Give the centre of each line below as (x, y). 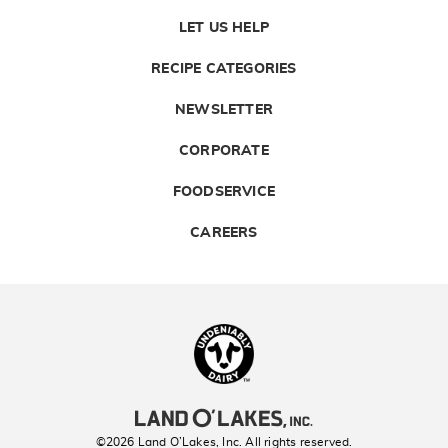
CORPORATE (224, 150)
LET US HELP (224, 27)
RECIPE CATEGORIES (224, 68)
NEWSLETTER (224, 109)
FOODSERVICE (224, 191)
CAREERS (224, 232)
